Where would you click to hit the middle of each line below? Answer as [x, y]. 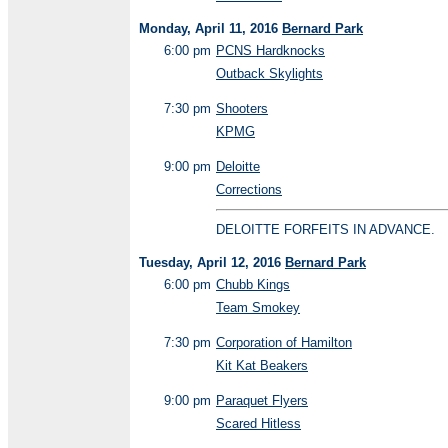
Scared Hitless [258, 423]
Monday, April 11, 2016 [210, 28]
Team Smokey [258, 307]
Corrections [249, 189]
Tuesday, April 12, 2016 [212, 262]
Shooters [242, 108]
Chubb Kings [253, 284]
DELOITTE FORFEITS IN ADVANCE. [325, 229]
